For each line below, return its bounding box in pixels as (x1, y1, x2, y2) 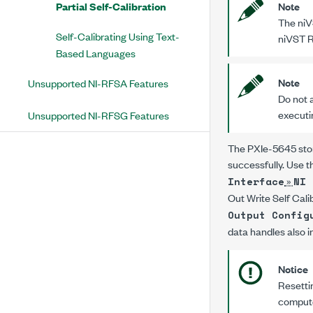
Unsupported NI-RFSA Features (28, 75, 168, 90)
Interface (228, 174, 284, 189)
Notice (278, 261, 308, 276)
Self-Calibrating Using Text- (56, 29, 180, 43)
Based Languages (56, 45, 136, 60)
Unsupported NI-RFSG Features (28, 108, 169, 122)
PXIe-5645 (247, 140, 296, 155)
